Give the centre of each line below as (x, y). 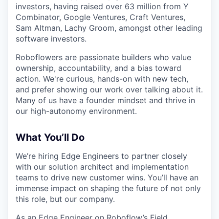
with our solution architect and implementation (102, 166)
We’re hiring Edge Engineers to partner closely (101, 156)
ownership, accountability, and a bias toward (99, 68)
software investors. (51, 38)
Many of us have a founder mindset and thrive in (105, 100)
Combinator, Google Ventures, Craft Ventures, (100, 17)
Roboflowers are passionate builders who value (103, 57)
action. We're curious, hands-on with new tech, (102, 78)
